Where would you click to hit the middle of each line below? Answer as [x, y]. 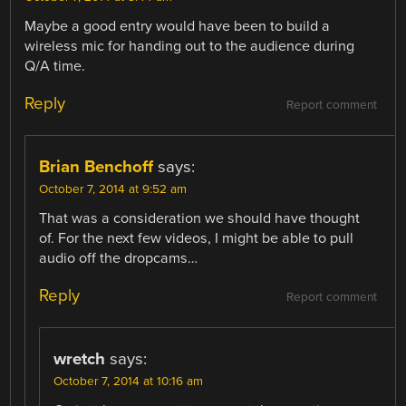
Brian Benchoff [97, 167]
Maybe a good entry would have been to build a [178, 27]
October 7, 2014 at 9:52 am [113, 190]
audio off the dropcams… [119, 259]
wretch [80, 359]
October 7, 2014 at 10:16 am [129, 382]
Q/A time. [55, 67]
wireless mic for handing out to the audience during [190, 47]
